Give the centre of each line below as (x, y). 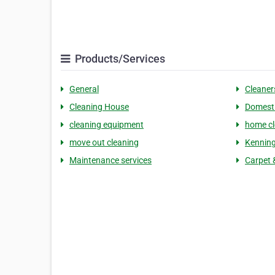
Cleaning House (99, 107)
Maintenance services (110, 160)
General (84, 89)
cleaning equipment (107, 124)
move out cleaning (104, 142)
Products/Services (119, 58)
